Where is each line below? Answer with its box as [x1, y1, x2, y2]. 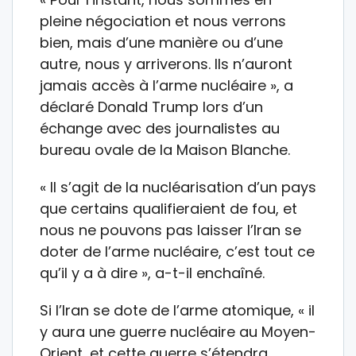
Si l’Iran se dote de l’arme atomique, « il [40, 300, 315, 321]
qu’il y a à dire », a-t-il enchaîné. [40, 263, 265, 284]
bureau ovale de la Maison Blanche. [40, 140, 290, 161]
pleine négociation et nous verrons [40, 11, 286, 32]
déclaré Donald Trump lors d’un [40, 97, 263, 118]
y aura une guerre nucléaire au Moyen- [40, 322, 316, 342]
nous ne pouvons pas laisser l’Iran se [40, 220, 301, 241]
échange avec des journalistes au [40, 118, 280, 139]
